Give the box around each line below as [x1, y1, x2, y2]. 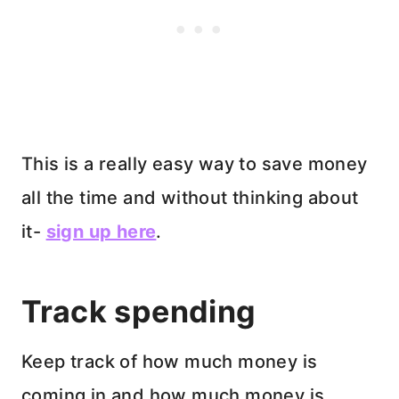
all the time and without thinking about [21, 187, 359, 209]
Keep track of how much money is [21, 351, 318, 373]
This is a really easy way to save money [21, 153, 368, 175]
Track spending [21, 293, 256, 330]
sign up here [45, 221, 157, 243]
